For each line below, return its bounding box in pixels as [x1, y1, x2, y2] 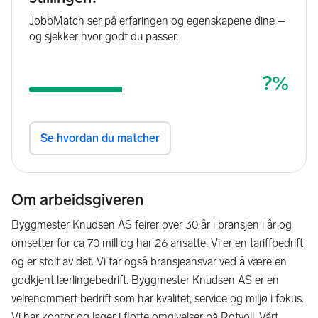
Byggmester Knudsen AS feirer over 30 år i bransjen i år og [11, 218, 292, 231]
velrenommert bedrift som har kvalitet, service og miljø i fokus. [11, 292, 304, 305]
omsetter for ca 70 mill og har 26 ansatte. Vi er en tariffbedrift [11, 236, 303, 250]
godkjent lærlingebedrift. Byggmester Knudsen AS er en [11, 273, 279, 287]
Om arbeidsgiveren [11, 190, 143, 209]
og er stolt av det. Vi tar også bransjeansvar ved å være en [11, 255, 287, 268]
